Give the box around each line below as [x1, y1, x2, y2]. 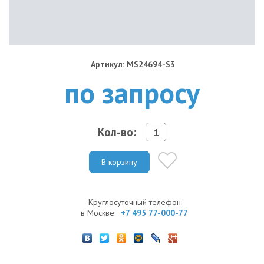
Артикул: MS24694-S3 [91, 59, 175, 70]
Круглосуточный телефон [88, 196, 181, 207]
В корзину [101, 156, 137, 167]
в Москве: [81, 207, 118, 218]
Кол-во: [98, 124, 136, 139]
